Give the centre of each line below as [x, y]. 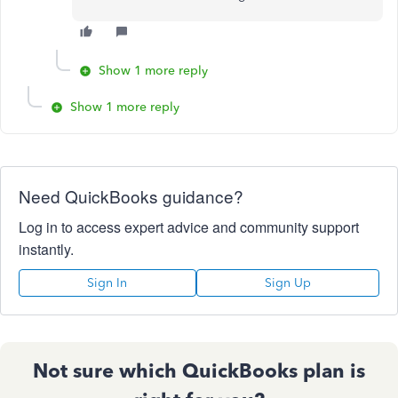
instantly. [46, 249]
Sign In [107, 283]
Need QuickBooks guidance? [131, 196]
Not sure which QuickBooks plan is [199, 371]
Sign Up [287, 283]
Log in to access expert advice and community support [189, 227]
